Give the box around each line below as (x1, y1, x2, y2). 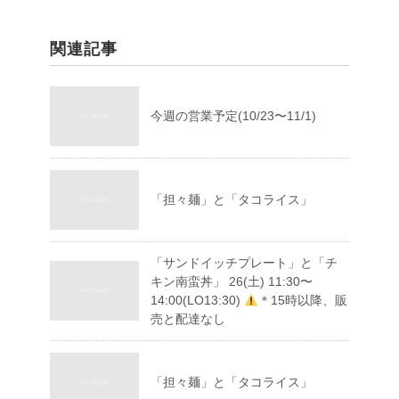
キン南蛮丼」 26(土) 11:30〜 (151, 274, 313, 289)
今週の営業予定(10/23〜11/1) (151, 109, 316, 124)
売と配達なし (151, 312, 225, 327)
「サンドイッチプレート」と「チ (151, 256, 338, 271)
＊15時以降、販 (257, 293, 347, 308)
